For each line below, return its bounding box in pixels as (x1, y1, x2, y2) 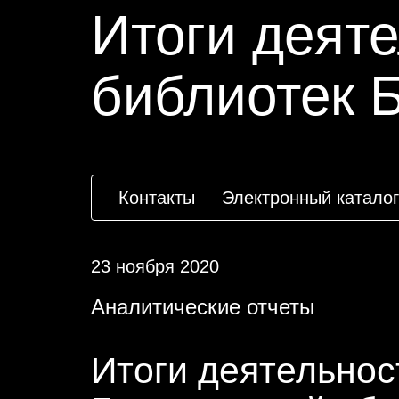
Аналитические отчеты (91, 295, 314, 319)
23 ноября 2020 (91, 256, 219, 276)
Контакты (118, 188, 195, 208)
